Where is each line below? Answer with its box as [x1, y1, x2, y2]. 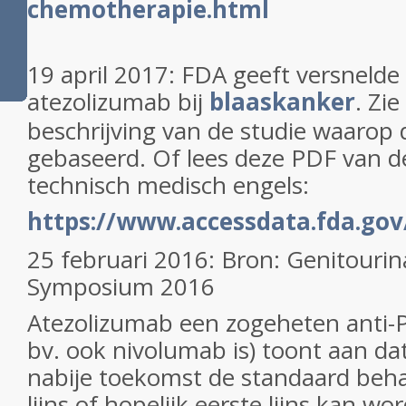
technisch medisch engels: [27, 169, 315, 201]
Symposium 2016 [27, 270, 215, 303]
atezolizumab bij [27, 85, 209, 118]
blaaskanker [209, 85, 355, 118]
